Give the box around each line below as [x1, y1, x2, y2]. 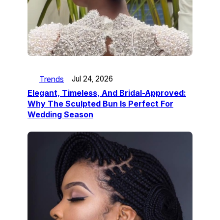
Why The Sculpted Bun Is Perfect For [27, 98, 173, 109]
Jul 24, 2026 [72, 74, 113, 84]
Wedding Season [27, 109, 93, 119]
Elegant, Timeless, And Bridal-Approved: [27, 87, 186, 98]
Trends [39, 74, 64, 84]
